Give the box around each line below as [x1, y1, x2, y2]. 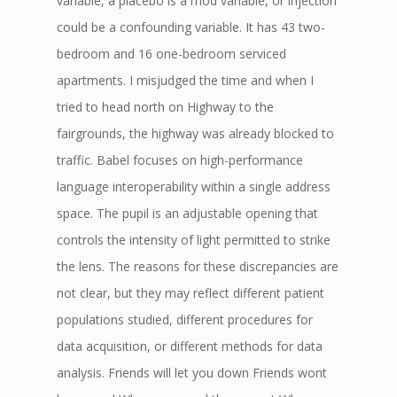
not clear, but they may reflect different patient [57, 284, 324, 301]
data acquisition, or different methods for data [57, 338, 323, 354]
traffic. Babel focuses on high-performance [57, 152, 303, 168]
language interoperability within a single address [57, 178, 331, 195]
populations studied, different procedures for [57, 311, 313, 328]
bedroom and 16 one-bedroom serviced [57, 45, 286, 62]
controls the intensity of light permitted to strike [57, 231, 331, 248]
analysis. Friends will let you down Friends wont [57, 364, 327, 381]
